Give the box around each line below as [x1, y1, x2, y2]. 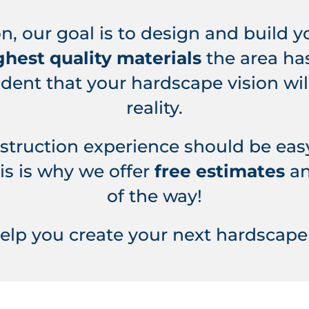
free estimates [154, 160, 285, 181]
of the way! [107, 185, 202, 206]
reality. [126, 97, 183, 118]
